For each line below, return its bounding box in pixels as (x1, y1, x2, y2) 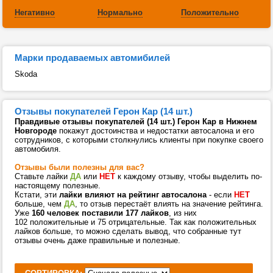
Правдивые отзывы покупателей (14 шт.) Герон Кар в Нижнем (15, 117, 257, 126)
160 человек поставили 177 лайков (32, 208, 169, 218)
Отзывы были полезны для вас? (15, 163, 144, 172)
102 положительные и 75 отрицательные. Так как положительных (15, 218, 257, 227)
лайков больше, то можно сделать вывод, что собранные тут (15, 227, 241, 236)
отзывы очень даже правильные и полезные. (15, 236, 180, 245)
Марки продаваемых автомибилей (15, 52, 170, 63)
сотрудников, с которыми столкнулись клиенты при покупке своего (15, 135, 263, 144)
